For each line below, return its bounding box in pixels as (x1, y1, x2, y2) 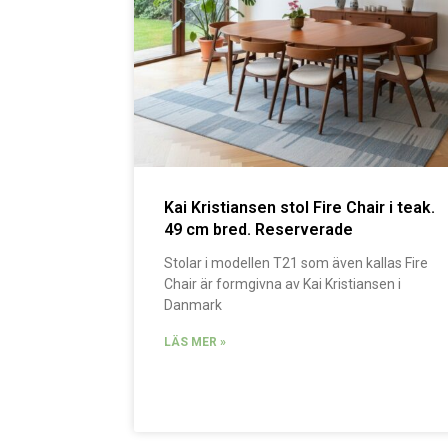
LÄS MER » (164, 335, 227, 350)
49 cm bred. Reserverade (164, 220, 354, 240)
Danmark (164, 297, 223, 314)
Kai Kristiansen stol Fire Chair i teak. (164, 198, 436, 218)
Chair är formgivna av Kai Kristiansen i (164, 276, 402, 293)
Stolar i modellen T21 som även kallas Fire (164, 255, 429, 272)
